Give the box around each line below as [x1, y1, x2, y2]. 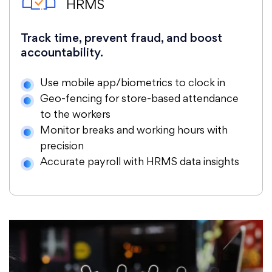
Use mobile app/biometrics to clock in [40, 79, 225, 89]
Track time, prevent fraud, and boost [21, 33, 222, 44]
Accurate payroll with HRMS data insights [40, 158, 239, 168]
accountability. [21, 48, 103, 59]
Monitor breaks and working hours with [40, 126, 228, 136]
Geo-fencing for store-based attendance [40, 95, 239, 104]
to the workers [40, 110, 110, 120]
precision [40, 142, 84, 152]
